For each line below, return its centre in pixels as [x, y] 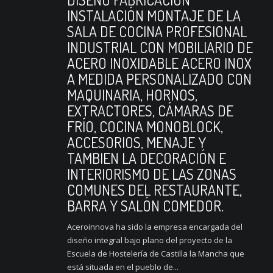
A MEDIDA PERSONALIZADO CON [159, 79]
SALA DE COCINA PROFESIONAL [157, 32]
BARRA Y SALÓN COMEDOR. [145, 206]
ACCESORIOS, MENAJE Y [136, 143]
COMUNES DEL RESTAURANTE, [154, 190]
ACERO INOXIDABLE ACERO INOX [159, 63]
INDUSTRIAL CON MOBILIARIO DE [160, 48]
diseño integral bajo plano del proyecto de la [150, 240]
